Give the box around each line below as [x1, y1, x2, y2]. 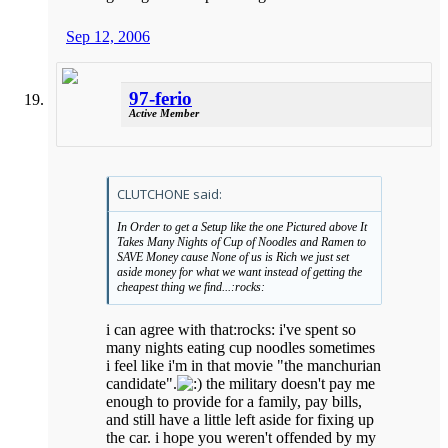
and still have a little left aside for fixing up [106, 410, 374, 428]
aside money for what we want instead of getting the [117, 264, 362, 279]
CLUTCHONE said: [117, 184, 222, 203]
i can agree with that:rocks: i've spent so [106, 320, 356, 338]
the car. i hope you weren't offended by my [106, 428, 376, 446]
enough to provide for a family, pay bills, [106, 392, 362, 410]
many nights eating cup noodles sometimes [106, 338, 375, 356]
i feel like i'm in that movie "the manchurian [106, 356, 381, 374]
